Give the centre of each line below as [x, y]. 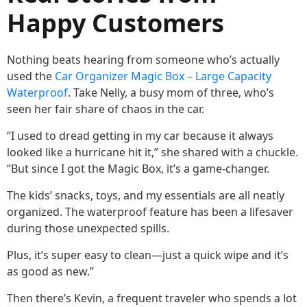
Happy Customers [115, 23]
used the [31, 76]
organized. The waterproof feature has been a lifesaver [150, 211]
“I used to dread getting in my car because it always [140, 135]
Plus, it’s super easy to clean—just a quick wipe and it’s [148, 255]
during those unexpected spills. [88, 228]
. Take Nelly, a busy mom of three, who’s [171, 92]
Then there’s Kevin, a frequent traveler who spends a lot [152, 298]
